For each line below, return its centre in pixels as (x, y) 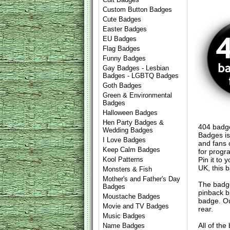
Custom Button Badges (138, 9)
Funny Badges (124, 58)
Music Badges (124, 216)
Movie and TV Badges (136, 206)
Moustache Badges (132, 196)
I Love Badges (124, 140)
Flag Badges (122, 49)
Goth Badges (122, 85)
